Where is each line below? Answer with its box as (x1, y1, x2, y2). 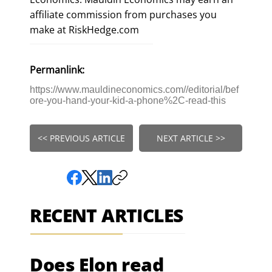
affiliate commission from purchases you (30, 7, 217, 21)
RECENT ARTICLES (30, 203, 183, 228)
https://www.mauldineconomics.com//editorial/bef (30, 84, 239, 95)
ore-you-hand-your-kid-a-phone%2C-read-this (30, 95, 226, 106)
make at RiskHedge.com (30, 22, 140, 36)
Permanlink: (30, 63, 85, 76)
